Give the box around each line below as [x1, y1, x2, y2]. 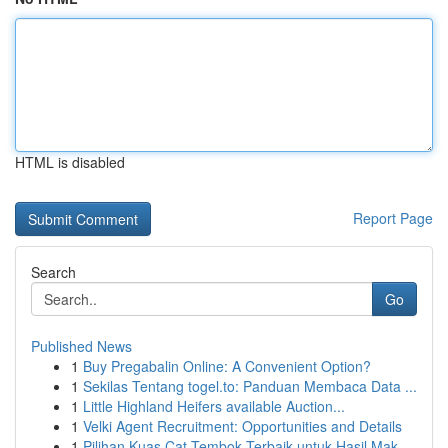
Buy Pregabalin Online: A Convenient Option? [83, 356, 371, 376]
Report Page [353, 208, 433, 228]
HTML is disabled [15, 152, 125, 172]
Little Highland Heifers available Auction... [83, 396, 345, 416]
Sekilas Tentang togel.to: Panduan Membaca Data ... [83, 376, 417, 396]
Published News [31, 336, 132, 356]
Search [31, 262, 76, 282]
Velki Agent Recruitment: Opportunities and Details [83, 416, 402, 436]
